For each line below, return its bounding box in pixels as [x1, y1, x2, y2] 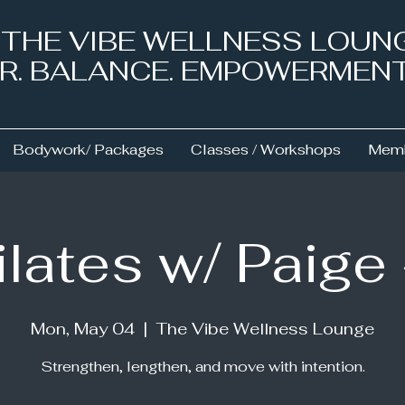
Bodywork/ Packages [13, 139, 164, 159]
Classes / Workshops [191, 139, 341, 159]
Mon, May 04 [31, 317, 135, 339]
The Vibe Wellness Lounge [156, 317, 374, 339]
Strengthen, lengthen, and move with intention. [40, 356, 365, 376]
